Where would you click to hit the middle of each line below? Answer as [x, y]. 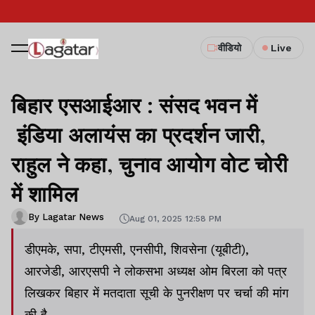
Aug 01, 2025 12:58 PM [175, 218]
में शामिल [45, 193]
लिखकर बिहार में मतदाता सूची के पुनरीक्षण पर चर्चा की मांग [156, 293]
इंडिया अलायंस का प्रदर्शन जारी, [139, 134]
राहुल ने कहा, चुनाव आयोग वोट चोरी [150, 164]
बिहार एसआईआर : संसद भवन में [135, 105]
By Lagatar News [66, 217]
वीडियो [230, 48]
